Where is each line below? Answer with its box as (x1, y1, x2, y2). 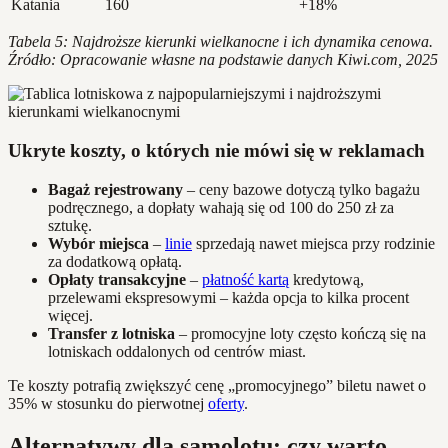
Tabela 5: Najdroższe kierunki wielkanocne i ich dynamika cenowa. (8, 33, 433, 51)
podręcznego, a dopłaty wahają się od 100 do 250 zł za (48, 198, 394, 216)
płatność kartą (202, 270, 289, 288)
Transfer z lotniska (48, 324, 175, 342)
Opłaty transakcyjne (48, 270, 186, 288)
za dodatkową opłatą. (48, 252, 182, 270)
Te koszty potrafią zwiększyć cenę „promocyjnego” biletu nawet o (8, 376, 426, 394)
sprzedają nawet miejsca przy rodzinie (192, 234, 435, 252)
